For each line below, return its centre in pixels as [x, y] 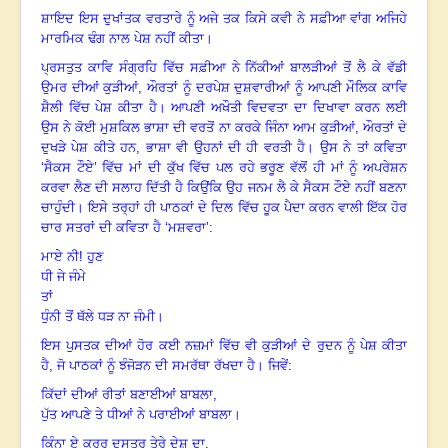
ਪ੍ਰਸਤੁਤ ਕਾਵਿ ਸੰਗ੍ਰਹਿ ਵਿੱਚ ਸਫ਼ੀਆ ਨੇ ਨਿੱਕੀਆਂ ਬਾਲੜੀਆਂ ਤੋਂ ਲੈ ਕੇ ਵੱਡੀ [224, 68]
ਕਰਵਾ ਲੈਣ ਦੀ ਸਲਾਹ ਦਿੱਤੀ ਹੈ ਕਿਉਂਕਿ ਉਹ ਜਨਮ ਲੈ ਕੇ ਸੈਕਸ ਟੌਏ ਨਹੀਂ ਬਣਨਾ [224, 188]
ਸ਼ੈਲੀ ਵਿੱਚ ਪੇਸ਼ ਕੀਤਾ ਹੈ [99, 108]
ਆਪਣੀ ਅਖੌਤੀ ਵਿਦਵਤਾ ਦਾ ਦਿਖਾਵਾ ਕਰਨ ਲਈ [289, 108]
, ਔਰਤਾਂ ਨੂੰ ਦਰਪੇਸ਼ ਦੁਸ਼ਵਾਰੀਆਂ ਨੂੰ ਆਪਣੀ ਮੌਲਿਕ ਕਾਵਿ [273, 88]
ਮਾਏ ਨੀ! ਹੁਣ [72, 257]
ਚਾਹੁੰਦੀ [58, 208]
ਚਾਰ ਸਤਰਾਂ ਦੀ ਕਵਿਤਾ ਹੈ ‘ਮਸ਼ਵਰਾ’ [125, 228]
